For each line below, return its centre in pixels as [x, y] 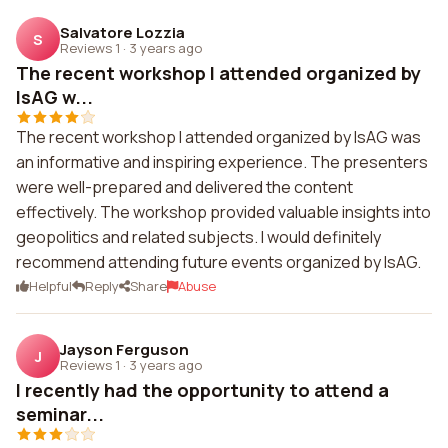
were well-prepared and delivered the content [184, 187]
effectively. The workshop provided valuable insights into [223, 212]
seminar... [60, 414]
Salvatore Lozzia [122, 32]
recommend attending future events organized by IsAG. [218, 262]
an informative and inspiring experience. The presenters [222, 162]
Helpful [50, 286]
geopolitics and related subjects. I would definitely [198, 237]
